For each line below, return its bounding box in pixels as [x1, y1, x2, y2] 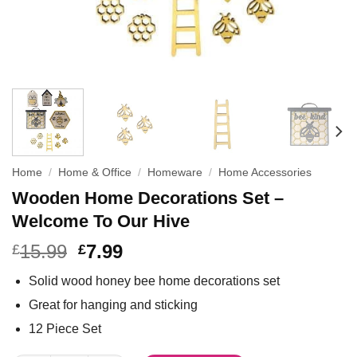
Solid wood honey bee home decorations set [28, 273, 280, 288]
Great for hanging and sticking [28, 297, 198, 312]
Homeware [147, 167, 203, 179]
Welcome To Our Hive [12, 210, 190, 231]
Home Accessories [218, 167, 312, 179]
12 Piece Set [28, 321, 101, 335]
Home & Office [58, 167, 132, 179]
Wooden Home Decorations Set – [12, 187, 284, 208]
